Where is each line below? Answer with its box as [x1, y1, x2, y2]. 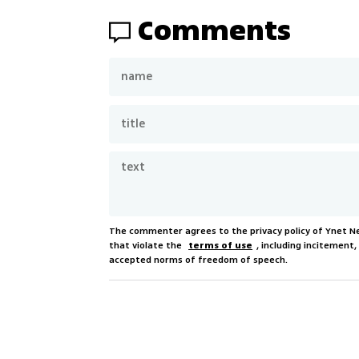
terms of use [188, 238, 253, 252]
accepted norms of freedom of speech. [109, 252, 288, 267]
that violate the [109, 238, 185, 252]
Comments [138, 9, 292, 52]
